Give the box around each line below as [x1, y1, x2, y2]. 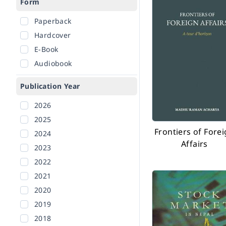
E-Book [34, 44, 59, 54]
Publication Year [20, 81, 80, 91]
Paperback [34, 16, 72, 26]
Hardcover [34, 30, 71, 40]
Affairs [181, 138, 208, 149]
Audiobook [34, 59, 72, 68]
